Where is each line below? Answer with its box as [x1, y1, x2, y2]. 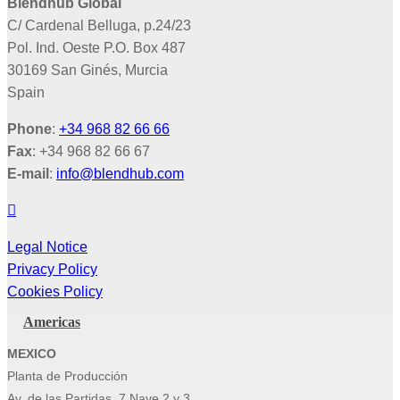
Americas [23, 314, 80, 330]
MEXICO [7, 346, 56, 362]
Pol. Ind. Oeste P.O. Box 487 [7, 40, 186, 56]
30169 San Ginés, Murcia [7, 62, 168, 79]
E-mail [7, 166, 49, 182]
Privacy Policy [7, 262, 97, 278]
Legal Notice [7, 239, 87, 255]
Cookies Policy [7, 284, 103, 300]
